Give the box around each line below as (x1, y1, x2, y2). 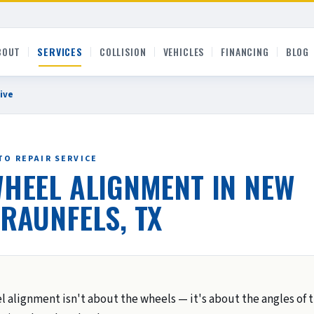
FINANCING (221, 44, 269, 60)
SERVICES (37, 44, 83, 60)
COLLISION (99, 44, 146, 60)
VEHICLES (163, 44, 205, 60)
